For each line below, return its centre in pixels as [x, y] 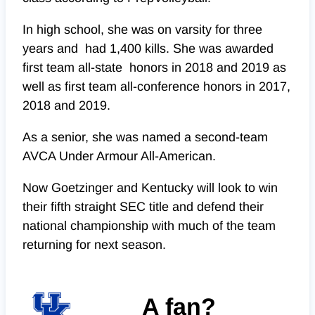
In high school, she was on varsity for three [142, 30]
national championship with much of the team [149, 226]
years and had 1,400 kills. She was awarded [148, 49]
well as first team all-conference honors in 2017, [156, 87]
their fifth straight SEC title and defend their [143, 207]
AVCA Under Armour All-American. [121, 156]
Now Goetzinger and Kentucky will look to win [150, 188]
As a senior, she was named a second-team [145, 137]
